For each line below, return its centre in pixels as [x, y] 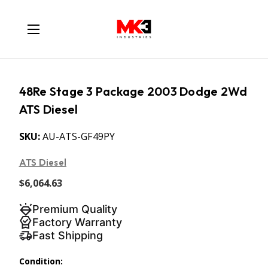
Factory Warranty [77, 222]
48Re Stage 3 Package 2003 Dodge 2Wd [133, 92]
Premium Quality [74, 209]
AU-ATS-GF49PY [77, 137]
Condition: [41, 261]
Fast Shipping [67, 235]
